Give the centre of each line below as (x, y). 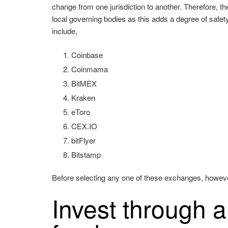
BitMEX (84, 83)
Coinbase (87, 54)
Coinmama (89, 69)
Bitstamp (86, 154)
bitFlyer (83, 140)
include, (65, 31)
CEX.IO (84, 126)
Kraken (83, 97)
